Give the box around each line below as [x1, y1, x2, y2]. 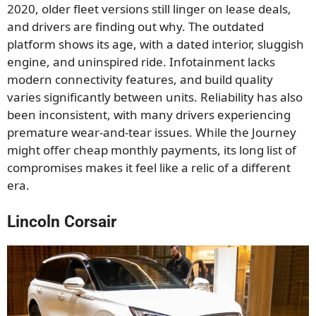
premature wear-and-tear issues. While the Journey [7, 124, 296, 141]
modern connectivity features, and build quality [7, 71, 273, 88]
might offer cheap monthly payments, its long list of [7, 142, 296, 159]
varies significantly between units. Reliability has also [7, 89, 303, 106]
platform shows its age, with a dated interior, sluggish [7, 36, 304, 53]
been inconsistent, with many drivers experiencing [7, 107, 291, 123]
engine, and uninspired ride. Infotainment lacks [7, 54, 275, 71]
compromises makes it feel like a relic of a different [7, 159, 291, 176]
